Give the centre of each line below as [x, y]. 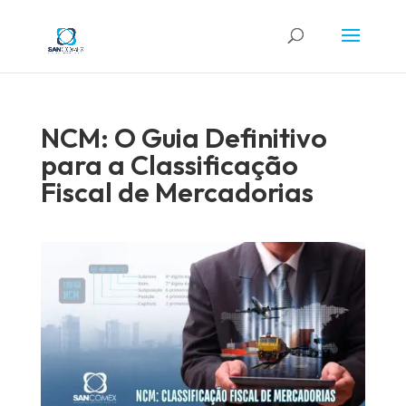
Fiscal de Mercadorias [177, 192]
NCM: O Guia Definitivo [184, 138]
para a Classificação [169, 165]
